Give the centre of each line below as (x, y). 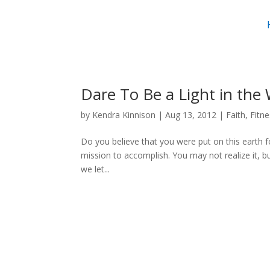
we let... (96, 169)
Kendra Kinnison (124, 115)
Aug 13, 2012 (191, 115)
